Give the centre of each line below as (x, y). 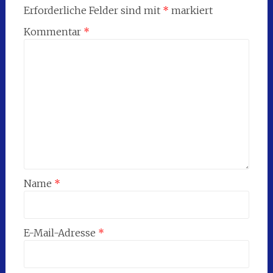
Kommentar (53, 32)
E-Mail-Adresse (61, 233)
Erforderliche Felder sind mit (93, 11)
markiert (190, 11)
